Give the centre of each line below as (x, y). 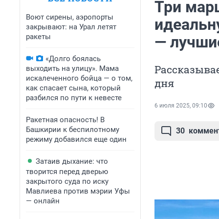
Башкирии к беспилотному (73, 130)
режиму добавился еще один (76, 139)
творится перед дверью (67, 172)
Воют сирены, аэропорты (70, 17)
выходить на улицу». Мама (72, 68)
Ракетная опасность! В (65, 120)
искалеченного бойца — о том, (79, 78)
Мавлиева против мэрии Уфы (78, 191)
